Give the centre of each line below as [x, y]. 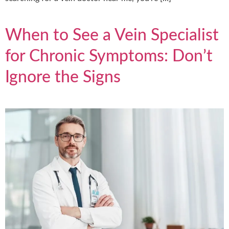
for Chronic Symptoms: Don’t [109, 56]
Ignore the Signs [63, 77]
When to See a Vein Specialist [112, 35]
